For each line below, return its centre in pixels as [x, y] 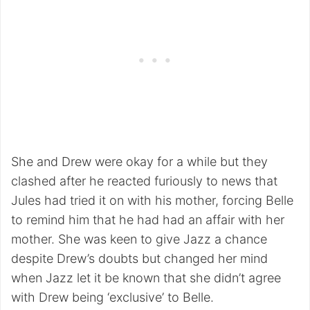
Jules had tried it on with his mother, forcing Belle [152, 201]
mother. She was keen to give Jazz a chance [139, 239]
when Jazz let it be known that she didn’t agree [146, 278]
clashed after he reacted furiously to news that [144, 181]
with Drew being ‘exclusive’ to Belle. [112, 298]
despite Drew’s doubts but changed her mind [139, 259]
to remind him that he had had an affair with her [148, 220]
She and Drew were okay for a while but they [139, 162]
